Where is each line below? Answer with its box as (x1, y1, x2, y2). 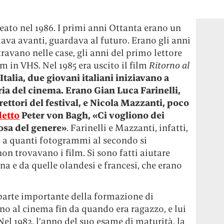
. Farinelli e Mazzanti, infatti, (66, 122, 188, 133)
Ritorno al (149, 59, 190, 71)
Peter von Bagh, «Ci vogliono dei (19, 109, 165, 121)
